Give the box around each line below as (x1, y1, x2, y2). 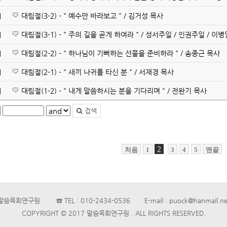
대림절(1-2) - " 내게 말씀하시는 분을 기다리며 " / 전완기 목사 (21, 87, 207, 95)
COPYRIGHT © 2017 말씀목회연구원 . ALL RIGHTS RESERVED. (21, 209, 206, 217)
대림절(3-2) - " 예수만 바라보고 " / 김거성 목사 (21, 12, 163, 20)
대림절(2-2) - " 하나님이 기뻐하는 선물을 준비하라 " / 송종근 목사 (21, 49, 220, 57)
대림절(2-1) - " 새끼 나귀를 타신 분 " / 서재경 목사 (21, 68, 174, 76)
